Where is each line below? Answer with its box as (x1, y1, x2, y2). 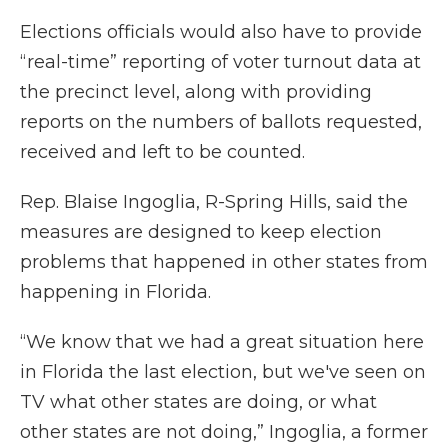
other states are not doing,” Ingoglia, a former (20, 421, 428, 444)
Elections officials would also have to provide (20, 21, 422, 44)
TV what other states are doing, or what (20, 391, 377, 414)
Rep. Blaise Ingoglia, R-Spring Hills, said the (20, 191, 408, 214)
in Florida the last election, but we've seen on (20, 361, 426, 384)
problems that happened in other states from (20, 251, 428, 274)
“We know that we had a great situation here (20, 331, 424, 354)
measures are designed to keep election (20, 221, 382, 244)
